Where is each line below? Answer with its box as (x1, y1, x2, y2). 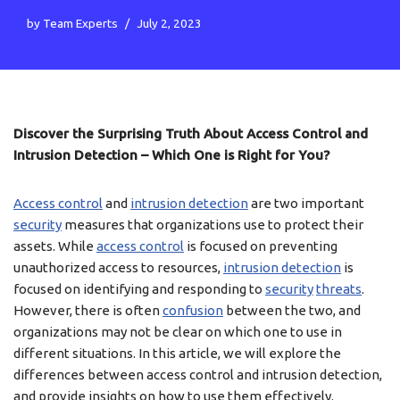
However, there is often (13, 303, 162, 318)
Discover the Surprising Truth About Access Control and (13, 126, 368, 141)
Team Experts (43, 16, 118, 30)
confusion (162, 303, 223, 318)
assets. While (13, 238, 96, 254)
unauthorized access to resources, (13, 260, 223, 275)
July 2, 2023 (137, 16, 202, 30)
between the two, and (223, 303, 361, 318)
